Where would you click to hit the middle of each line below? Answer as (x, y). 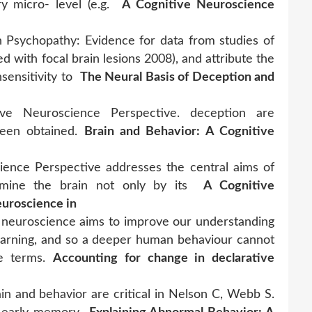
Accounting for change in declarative (164, 258)
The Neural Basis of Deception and (177, 77)
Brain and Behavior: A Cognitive (179, 131)
